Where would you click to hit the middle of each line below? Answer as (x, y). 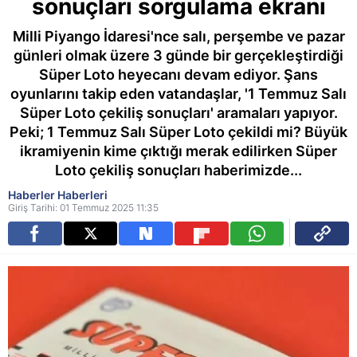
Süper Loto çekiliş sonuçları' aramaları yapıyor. (178, 113)
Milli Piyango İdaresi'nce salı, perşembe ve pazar (178, 36)
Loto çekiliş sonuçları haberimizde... (178, 170)
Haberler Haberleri (58, 195)
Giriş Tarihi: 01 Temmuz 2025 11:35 (83, 208)
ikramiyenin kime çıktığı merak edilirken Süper (178, 151)
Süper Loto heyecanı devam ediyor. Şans (178, 75)
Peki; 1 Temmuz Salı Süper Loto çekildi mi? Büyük (178, 132)
